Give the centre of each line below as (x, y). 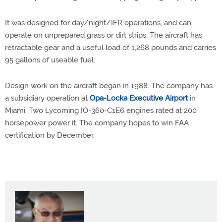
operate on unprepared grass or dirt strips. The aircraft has (104, 35)
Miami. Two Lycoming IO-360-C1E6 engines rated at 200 (101, 111)
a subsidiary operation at (47, 98)
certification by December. (50, 135)
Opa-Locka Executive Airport (139, 98)
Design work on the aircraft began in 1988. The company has (109, 86)
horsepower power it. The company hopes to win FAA (97, 123)
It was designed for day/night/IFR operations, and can (98, 23)
